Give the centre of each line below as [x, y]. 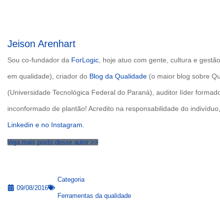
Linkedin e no [29, 125]
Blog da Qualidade [118, 76]
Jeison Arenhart [41, 44]
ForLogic [85, 60]
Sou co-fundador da [39, 60]
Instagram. [68, 125]
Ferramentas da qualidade [94, 196]
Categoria [71, 180]
